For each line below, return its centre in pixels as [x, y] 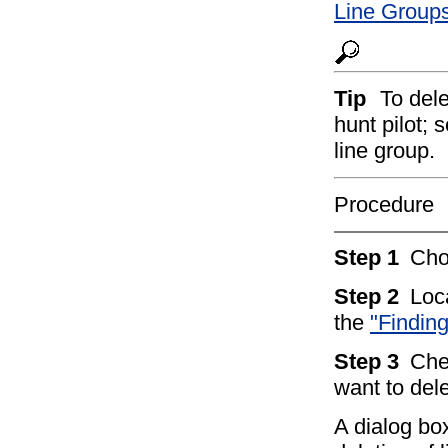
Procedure [384, 204]
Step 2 [369, 297]
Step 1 [369, 258]
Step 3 [369, 362]
